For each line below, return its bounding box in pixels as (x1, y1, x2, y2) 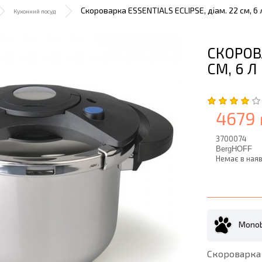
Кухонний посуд (13, 8, 56, 15)
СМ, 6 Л (207, 60, 257, 77)
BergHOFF (216, 144, 252, 153)
